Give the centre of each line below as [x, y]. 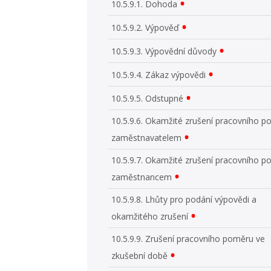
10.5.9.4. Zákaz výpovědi [159, 74]
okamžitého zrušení [150, 216]
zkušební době [140, 255]
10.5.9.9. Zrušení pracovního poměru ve [188, 238]
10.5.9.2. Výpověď [145, 27]
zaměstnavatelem [147, 137]
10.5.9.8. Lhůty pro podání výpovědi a [184, 199]
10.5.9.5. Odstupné [148, 98]
